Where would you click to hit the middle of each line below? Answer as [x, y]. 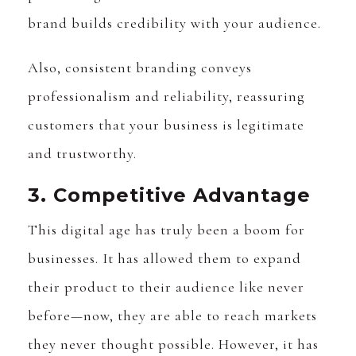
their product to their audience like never [166, 287]
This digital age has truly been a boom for [166, 230]
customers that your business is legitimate [166, 125]
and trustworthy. [82, 154]
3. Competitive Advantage [169, 195]
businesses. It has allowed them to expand [164, 259]
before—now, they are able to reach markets [172, 316]
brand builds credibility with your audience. [174, 23]
